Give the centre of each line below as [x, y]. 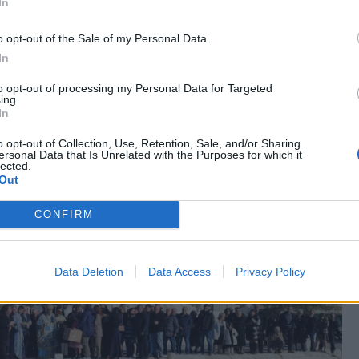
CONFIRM [64, 214]
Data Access [179, 271]
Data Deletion [89, 271]
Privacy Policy [270, 271]
